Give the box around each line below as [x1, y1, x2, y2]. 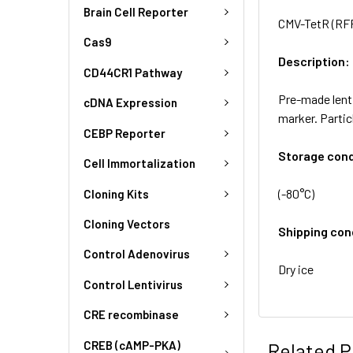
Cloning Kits [84, 186, 149, 201]
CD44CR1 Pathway [84, 65, 182, 80]
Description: [278, 53, 351, 69]
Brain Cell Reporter [84, 4, 188, 19]
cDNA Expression [84, 95, 177, 110]
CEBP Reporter [84, 125, 165, 140]
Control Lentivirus [84, 277, 183, 292]
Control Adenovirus [84, 247, 190, 262]
